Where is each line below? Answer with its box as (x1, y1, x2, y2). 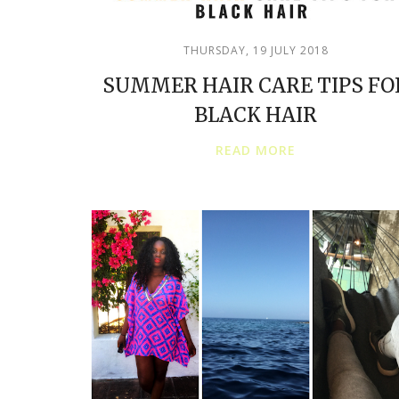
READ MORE (216, 142, 296, 159)
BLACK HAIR (194, 102, 317, 127)
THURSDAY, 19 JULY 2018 (183, 43, 329, 58)
